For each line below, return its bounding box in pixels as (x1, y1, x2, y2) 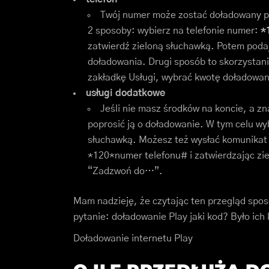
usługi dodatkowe (86, 88, 165, 98)
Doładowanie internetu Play (73, 234, 193, 244)
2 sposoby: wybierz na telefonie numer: (88, 26, 261, 36)
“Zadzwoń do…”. (88, 166, 163, 177)
